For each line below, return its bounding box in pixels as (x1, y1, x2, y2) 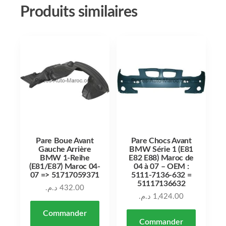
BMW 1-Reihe (40, 153, 90, 162)
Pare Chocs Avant (131, 136, 192, 145)
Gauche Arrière (38, 145, 91, 153)
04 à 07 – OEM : (134, 162, 189, 171)
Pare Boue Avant (36, 136, 94, 145)
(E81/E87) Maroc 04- (29, 162, 100, 171)
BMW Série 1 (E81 (129, 145, 194, 153)
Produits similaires (20, 5, 138, 20)
